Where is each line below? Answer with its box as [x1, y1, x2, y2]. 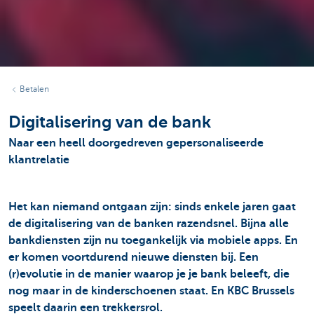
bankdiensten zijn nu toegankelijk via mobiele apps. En [8, 233, 298, 247]
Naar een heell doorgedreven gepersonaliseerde [8, 137, 264, 150]
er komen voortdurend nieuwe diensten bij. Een [8, 250, 259, 264]
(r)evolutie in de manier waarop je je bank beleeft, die [8, 267, 289, 280]
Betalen [20, 84, 49, 95]
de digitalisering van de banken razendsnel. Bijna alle [8, 217, 289, 230]
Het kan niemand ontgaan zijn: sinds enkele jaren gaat [8, 200, 296, 213]
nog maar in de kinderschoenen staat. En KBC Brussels [8, 284, 294, 297]
